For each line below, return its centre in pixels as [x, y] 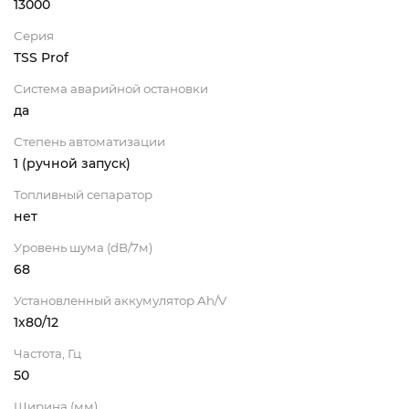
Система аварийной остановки [111, 88]
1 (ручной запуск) [72, 163]
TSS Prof [41, 57]
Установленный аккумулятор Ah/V [120, 300]
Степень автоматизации [89, 141]
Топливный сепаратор [83, 194]
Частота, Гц [47, 353]
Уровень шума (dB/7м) [83, 247]
